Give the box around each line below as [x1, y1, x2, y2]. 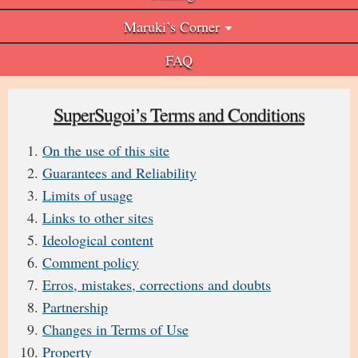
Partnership [42, 297, 108, 316]
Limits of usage [42, 185, 133, 205]
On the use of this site [42, 141, 169, 160]
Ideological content [42, 230, 153, 249]
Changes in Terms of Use [42, 320, 189, 339]
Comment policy [42, 253, 139, 272]
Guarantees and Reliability [42, 163, 197, 182]
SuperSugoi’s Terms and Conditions [54, 101, 304, 127]
